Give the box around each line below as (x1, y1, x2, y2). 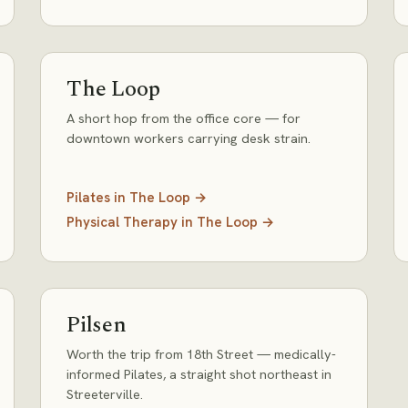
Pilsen (66, 309, 127, 342)
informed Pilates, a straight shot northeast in (66, 365, 331, 382)
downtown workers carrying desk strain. (66, 129, 311, 147)
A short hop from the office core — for (66, 109, 301, 127)
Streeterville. (66, 385, 143, 403)
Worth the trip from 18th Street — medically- (66, 345, 336, 362)
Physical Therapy (66, 213, 178, 231)
